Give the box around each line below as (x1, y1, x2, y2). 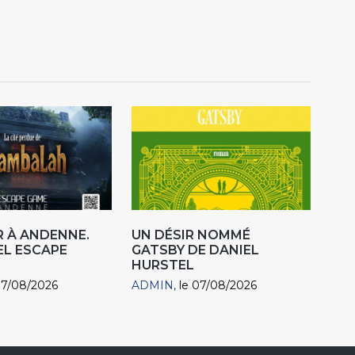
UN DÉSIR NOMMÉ (132, 227, 251, 243)
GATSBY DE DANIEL (132, 242, 260, 258)
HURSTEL (132, 258, 195, 273)
